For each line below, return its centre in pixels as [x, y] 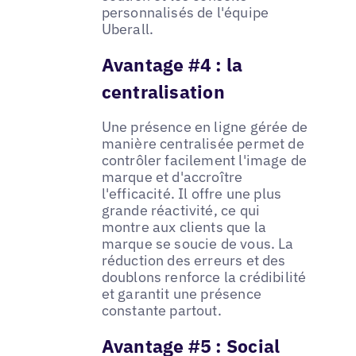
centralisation [163, 91]
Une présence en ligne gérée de [205, 126]
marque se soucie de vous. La [197, 243]
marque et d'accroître [172, 176]
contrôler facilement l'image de [204, 160]
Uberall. [128, 29]
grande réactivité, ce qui [181, 210]
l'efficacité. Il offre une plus [192, 193]
